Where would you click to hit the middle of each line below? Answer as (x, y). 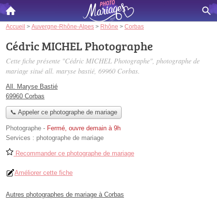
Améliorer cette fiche (44, 173)
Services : (21, 138)
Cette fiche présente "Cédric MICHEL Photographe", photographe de (103, 61)
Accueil (15, 26)
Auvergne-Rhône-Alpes (63, 26)
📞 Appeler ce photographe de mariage (63, 112)
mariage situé (25, 71)
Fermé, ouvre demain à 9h (84, 128)
